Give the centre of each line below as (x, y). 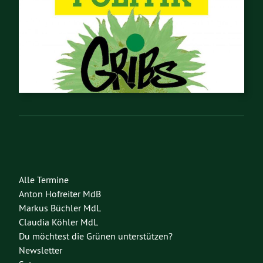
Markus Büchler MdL (60, 208)
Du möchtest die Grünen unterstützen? (96, 236)
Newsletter (41, 250)
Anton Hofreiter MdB (60, 193)
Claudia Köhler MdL (58, 222)
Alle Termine (44, 179)
